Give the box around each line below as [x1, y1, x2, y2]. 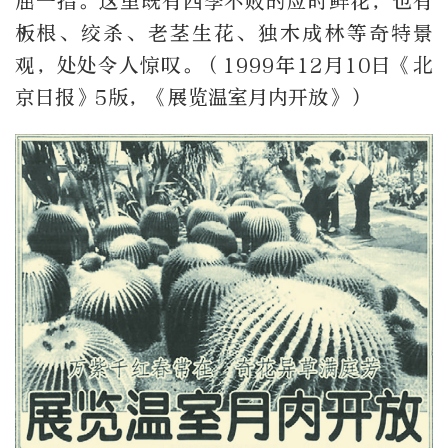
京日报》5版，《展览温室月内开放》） [15, 85, 368, 109]
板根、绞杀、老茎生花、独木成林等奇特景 [15, 21, 433, 45]
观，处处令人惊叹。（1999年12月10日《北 [15, 53, 433, 77]
